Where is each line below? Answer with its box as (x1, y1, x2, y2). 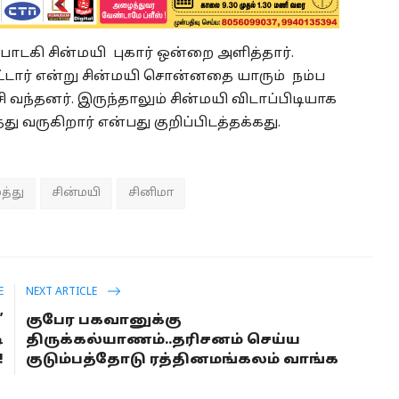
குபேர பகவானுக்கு (26, 313, 183, 330)
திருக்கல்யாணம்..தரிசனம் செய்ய (26, 332, 301, 350)
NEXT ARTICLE (26, 285, 101, 298)
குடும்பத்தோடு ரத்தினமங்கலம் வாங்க (26, 352, 339, 370)
